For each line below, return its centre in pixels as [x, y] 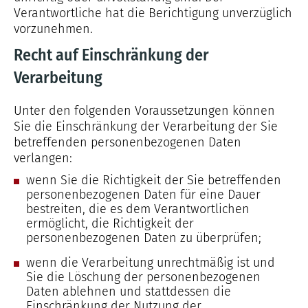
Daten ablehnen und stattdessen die [129, 291]
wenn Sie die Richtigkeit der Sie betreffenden [154, 180]
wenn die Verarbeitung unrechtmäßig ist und [151, 263]
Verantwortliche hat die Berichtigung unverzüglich [153, 13]
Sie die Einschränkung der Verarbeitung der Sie [146, 126]
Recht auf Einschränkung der [111, 55]
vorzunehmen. [53, 29]
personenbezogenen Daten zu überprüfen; [144, 238]
